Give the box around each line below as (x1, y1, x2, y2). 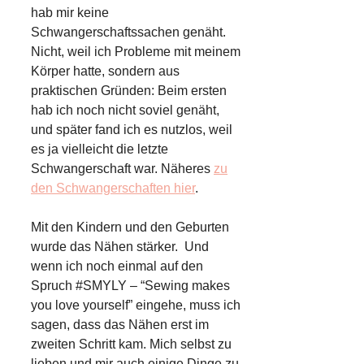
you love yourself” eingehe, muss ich (31, 298, 240, 313)
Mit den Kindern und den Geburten (31, 220, 229, 235)
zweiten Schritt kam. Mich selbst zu (31, 337, 232, 352)
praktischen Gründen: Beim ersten (31, 84, 227, 98)
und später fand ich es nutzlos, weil (31, 123, 232, 137)
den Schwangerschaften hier (31, 181, 195, 196)
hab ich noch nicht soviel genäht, (31, 103, 219, 118)
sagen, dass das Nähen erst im (31, 318, 209, 332)
